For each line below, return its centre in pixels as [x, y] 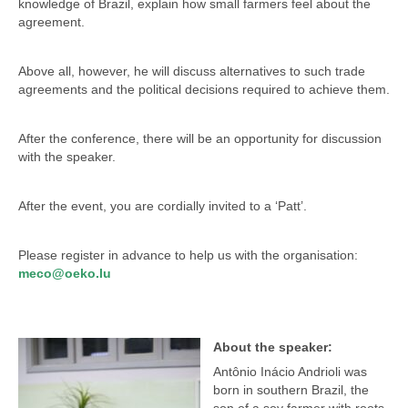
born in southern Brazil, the [291, 389]
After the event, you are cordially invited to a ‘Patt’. [163, 205]
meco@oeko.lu [65, 273]
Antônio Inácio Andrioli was [290, 371]
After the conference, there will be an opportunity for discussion [200, 138]
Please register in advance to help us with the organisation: [188, 255]
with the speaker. [67, 156]
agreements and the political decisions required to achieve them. [204, 89]
